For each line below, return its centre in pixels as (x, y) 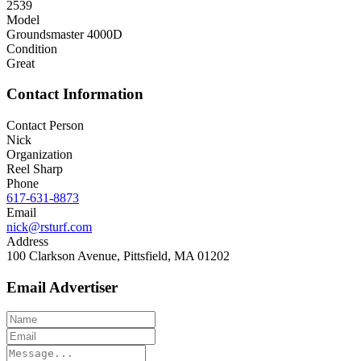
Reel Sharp (35, 168)
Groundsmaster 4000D (64, 34)
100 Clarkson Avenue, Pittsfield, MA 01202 (118, 255)
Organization (39, 154)
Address (27, 241)
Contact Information (75, 94)
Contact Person (45, 125)
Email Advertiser (62, 287)
